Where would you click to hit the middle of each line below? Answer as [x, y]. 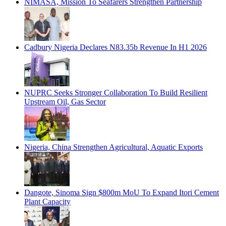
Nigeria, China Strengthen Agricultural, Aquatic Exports [114, 147]
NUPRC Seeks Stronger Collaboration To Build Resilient [116, 92]
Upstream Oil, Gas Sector [65, 101]
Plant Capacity [47, 201]
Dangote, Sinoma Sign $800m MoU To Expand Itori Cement [122, 192]
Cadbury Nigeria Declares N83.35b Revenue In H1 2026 [116, 47]
